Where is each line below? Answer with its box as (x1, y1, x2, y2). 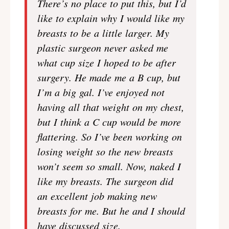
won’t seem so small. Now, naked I (37, 159, 181, 173)
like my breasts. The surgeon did (37, 174, 173, 188)
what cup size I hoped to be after (37, 56, 176, 69)
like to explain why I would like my (37, 11, 185, 25)
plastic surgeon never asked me (37, 41, 168, 54)
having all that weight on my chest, (37, 100, 184, 113)
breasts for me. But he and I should (37, 204, 185, 217)
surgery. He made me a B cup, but (37, 71, 180, 84)
